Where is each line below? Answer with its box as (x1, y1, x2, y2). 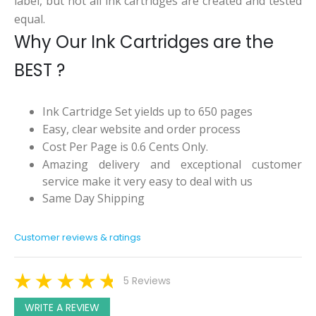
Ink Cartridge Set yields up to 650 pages (42, 104, 253, 120)
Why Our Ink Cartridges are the (14, 30, 274, 54)
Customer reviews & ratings (14, 231, 141, 245)
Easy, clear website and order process (42, 121, 241, 138)
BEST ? (14, 59, 65, 83)
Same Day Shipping (42, 190, 145, 207)
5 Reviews (123, 274, 171, 288)
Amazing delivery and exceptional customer (42, 156, 302, 172)
